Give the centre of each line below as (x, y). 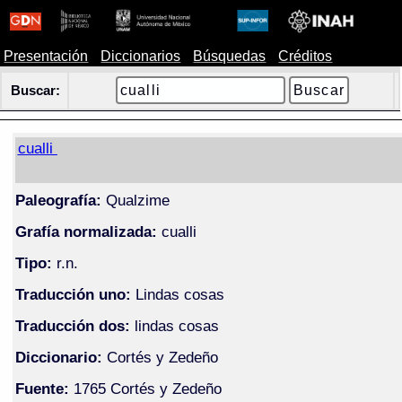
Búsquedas (230, 56)
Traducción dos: (72, 325)
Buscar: (36, 91)
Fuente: (42, 388)
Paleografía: (58, 200)
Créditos (306, 56)
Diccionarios (141, 56)
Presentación (46, 56)
